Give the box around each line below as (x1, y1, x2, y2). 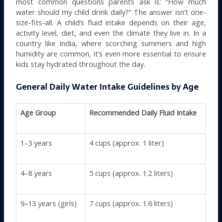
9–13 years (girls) (20, 198, 77, 208)
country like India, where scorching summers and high (16, 38, 206, 49)
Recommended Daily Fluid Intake (89, 107, 197, 117)
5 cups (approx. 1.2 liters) (89, 167, 173, 178)
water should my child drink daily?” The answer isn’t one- (16, 7, 206, 17)
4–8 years (20, 167, 53, 178)
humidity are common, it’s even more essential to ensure (16, 49, 206, 59)
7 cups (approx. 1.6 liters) (89, 198, 173, 208)
